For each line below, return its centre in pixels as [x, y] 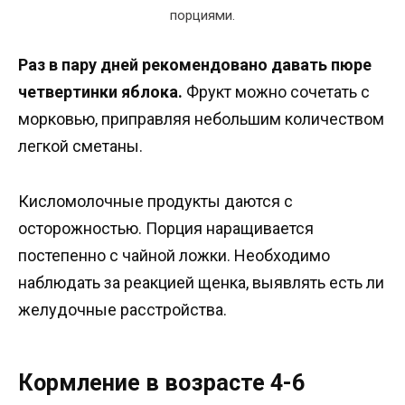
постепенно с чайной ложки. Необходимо [174, 255]
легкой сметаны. [80, 146]
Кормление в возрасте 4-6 [161, 383]
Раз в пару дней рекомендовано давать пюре [195, 65]
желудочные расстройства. [122, 309]
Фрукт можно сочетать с [276, 92]
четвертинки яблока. [100, 92]
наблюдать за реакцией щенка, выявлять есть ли [201, 282]
